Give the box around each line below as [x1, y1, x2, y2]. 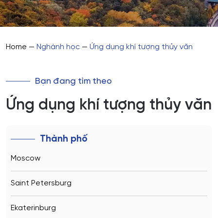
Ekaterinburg [11, 203, 56, 212]
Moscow [11, 154, 40, 163]
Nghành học [36, 42, 80, 51]
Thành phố [40, 134, 88, 144]
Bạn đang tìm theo [35, 76, 112, 86]
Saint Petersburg [11, 179, 72, 187]
